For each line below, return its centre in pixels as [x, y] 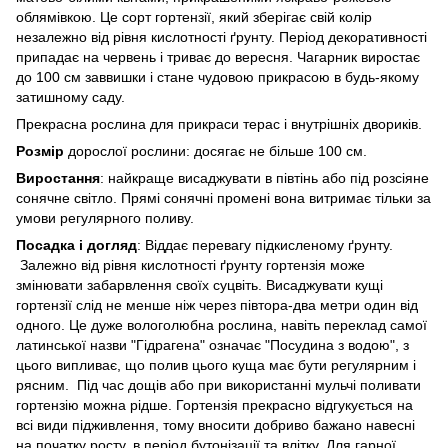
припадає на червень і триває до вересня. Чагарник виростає [218, 56]
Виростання [58, 177]
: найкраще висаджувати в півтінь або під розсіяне [264, 177]
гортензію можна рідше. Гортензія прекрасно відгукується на [214, 404]
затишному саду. [70, 96]
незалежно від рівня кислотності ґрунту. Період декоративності [221, 36]
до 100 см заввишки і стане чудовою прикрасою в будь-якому [217, 76]
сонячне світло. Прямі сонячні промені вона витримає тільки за [223, 197]
